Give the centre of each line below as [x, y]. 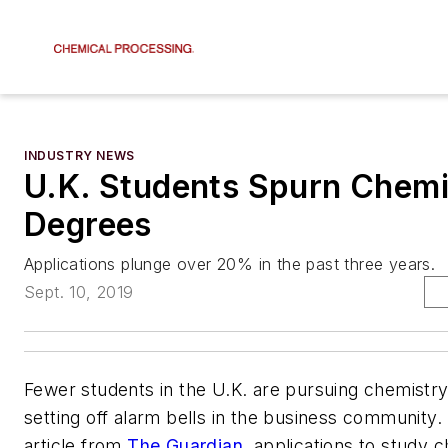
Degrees [88, 224]
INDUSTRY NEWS [79, 155]
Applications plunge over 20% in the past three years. [230, 264]
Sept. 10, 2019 [79, 292]
